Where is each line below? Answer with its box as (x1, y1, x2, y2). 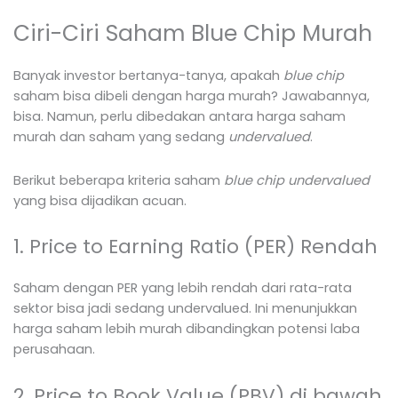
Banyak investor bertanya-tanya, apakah (13, 67, 283, 85)
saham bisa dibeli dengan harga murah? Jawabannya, (13, 87, 370, 106)
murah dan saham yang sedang (13, 128, 228, 147)
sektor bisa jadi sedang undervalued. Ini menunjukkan (13, 299, 357, 318)
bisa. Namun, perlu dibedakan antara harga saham (13, 107, 346, 126)
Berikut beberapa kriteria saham (13, 171, 224, 189)
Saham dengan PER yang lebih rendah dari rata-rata (13, 279, 352, 298)
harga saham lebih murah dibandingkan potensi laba (13, 320, 360, 338)
